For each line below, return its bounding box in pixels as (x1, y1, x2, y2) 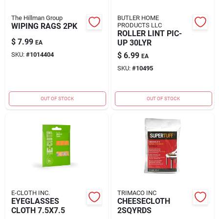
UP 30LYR (117, 38, 152, 47)
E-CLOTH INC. (11, 189, 50, 197)
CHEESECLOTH (117, 196, 170, 206)
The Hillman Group (11, 14, 63, 22)
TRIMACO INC (117, 189, 156, 197)
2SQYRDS (117, 205, 152, 215)
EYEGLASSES (11, 196, 59, 206)
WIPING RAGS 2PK (11, 21, 77, 31)
